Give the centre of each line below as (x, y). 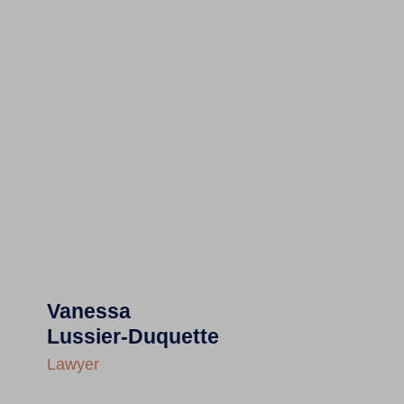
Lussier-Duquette (133, 336)
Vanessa (88, 311)
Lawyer (73, 364)
